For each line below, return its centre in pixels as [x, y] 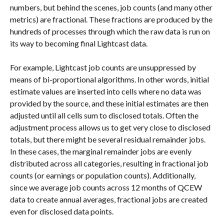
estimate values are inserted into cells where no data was [106, 91]
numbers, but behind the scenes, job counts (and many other [112, 7]
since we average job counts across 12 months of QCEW [107, 187]
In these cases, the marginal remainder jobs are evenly [101, 151]
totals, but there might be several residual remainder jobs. [108, 139]
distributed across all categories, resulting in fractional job [110, 163]
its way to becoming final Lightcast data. [79, 43]
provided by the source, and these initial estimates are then [110, 103]
